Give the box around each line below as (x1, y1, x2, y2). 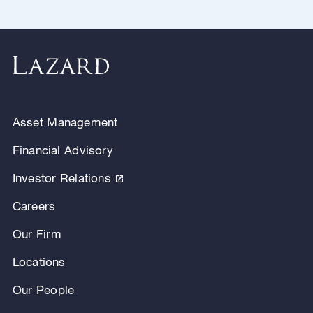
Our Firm (12, 226, 61, 241)
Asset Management (12, 114, 118, 129)
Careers (12, 198, 56, 213)
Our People (12, 282, 75, 297)
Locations (12, 254, 66, 269)
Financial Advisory (12, 142, 113, 157)
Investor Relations (12, 170, 111, 185)
